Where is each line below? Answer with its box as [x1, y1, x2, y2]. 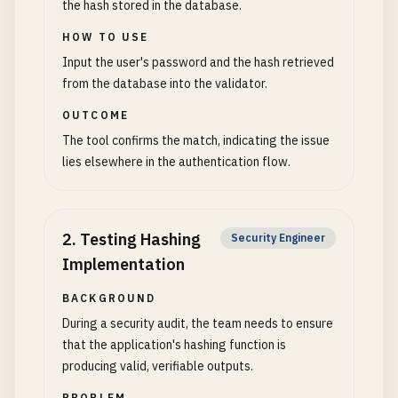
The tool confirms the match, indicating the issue [62, 132, 330, 148]
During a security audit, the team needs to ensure [62, 315, 333, 331]
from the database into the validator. [62, 76, 267, 92]
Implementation [62, 254, 185, 275]
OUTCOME [62, 108, 130, 122]
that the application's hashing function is [62, 337, 286, 353]
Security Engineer [231, 231, 325, 244]
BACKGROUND [62, 291, 156, 305]
